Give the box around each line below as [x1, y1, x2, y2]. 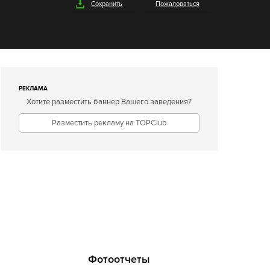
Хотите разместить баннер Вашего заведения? [27, 97, 192, 107]
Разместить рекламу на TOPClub [52, 118, 166, 128]
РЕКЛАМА [19, 85, 48, 92]
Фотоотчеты [88, 253, 150, 266]
